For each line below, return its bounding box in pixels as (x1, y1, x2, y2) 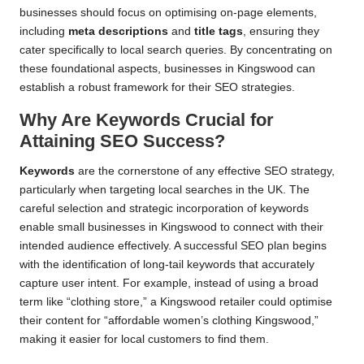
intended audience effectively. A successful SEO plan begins (19, 239, 327, 252)
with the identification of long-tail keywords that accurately (19, 258, 314, 271)
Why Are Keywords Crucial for (19, 109, 274, 130)
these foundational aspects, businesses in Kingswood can (19, 62, 315, 75)
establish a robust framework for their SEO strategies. (19, 80, 295, 93)
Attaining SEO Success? (19, 130, 225, 151)
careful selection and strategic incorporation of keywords (19, 201, 309, 214)
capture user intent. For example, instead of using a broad (19, 276, 318, 289)
